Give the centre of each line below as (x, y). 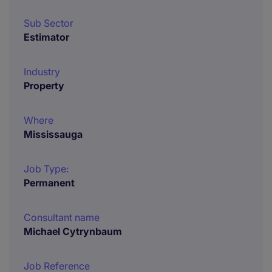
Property (44, 86)
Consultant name (62, 217)
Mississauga (53, 134)
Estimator (46, 37)
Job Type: (46, 169)
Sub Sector (49, 23)
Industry (42, 72)
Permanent (49, 183)
